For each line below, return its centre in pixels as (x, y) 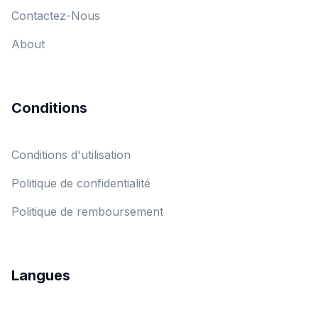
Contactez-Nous (56, 16)
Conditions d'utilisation (71, 155)
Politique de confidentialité (81, 183)
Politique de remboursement (87, 212)
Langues (41, 276)
